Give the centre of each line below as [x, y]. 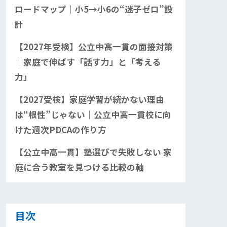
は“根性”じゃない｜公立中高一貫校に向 [93, 114]
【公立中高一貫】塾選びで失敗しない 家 [93, 152]
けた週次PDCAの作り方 [61, 129]
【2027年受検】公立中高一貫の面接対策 [94, 46]
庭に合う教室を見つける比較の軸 [79, 167]
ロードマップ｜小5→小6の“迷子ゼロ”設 [94, 9]
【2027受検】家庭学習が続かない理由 [89, 99]
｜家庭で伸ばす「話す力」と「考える [88, 62]
